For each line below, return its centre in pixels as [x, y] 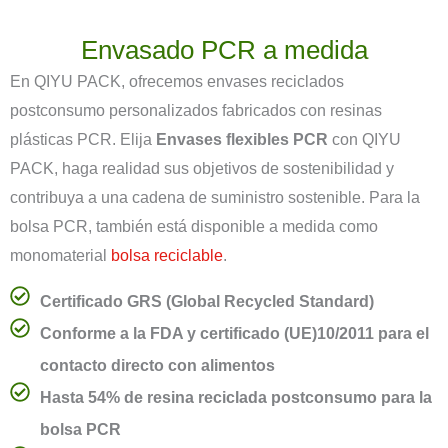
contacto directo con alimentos [157, 365]
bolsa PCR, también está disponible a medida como [194, 226]
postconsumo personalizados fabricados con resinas [196, 110]
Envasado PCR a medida [224, 49]
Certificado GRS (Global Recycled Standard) [207, 301]
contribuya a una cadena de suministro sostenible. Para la [215, 197]
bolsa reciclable [167, 255]
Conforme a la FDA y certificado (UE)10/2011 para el [234, 333]
